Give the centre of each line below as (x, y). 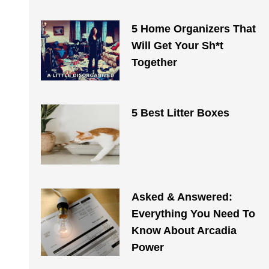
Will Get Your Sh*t (177, 46)
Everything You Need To (193, 214)
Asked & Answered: (182, 197)
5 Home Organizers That (193, 29)
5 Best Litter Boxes (180, 113)
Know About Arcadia (184, 231)
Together (154, 62)
